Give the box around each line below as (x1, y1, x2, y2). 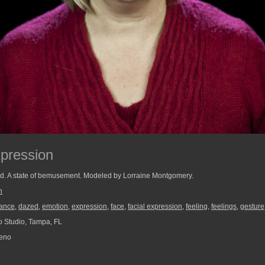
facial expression (128, 202, 182, 211)
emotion (42, 202, 68, 211)
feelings (211, 202, 237, 211)
